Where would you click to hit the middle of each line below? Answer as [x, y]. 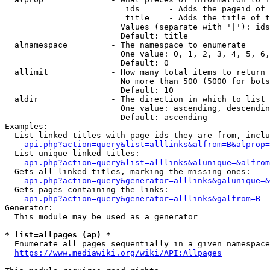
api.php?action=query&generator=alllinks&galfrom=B [142, 199]
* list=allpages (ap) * [58, 235]
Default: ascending [106, 117]
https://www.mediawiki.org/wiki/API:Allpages [118, 253]
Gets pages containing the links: [87, 190]
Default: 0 [87, 63]
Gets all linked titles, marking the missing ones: [128, 171]
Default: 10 [89, 90]
